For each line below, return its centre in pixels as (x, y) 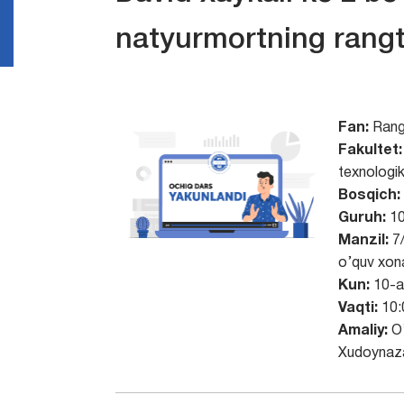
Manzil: (363, 241)
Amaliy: (363, 331)
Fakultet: (370, 151)
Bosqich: (369, 196)
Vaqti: (358, 308)
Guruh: (362, 218)
